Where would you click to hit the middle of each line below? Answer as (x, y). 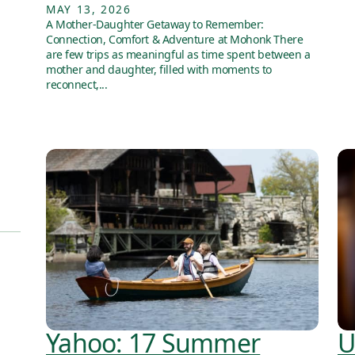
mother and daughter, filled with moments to (159, 69)
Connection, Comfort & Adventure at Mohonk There (175, 39)
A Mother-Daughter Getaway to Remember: (155, 24)
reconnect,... (77, 84)
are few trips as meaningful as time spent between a (178, 54)
